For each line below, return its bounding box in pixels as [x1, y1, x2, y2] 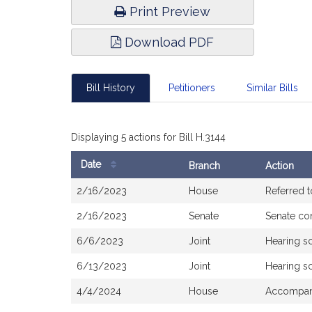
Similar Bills [247, 82, 298, 93]
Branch [189, 160, 220, 171]
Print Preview [126, 4, 211, 19]
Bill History [86, 82, 135, 93]
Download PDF [121, 35, 214, 49]
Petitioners [168, 82, 215, 93]
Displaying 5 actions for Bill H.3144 [71, 132, 226, 143]
